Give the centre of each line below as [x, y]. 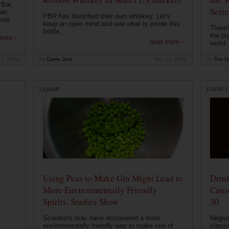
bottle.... [55, 32]
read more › [166, 42]
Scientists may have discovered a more [101, 218]
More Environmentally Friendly [100, 190]
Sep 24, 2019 [170, 59]
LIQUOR [49, 89]
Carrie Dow [59, 59]
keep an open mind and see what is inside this [111, 24]
